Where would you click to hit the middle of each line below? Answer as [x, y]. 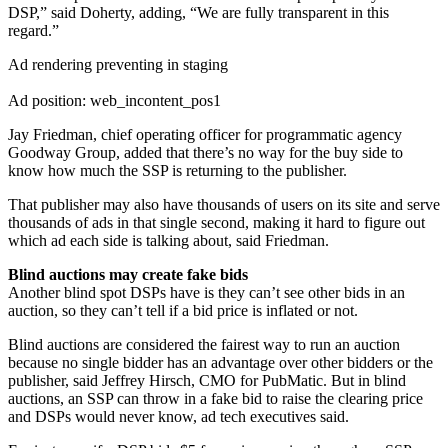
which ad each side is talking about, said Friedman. [168, 240]
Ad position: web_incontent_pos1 [114, 100]
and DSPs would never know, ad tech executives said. [178, 416]
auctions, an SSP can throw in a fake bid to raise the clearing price [215, 398]
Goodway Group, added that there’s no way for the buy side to [205, 152]
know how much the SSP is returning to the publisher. [177, 170]
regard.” [33, 30]
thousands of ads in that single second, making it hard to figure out [216, 222]
